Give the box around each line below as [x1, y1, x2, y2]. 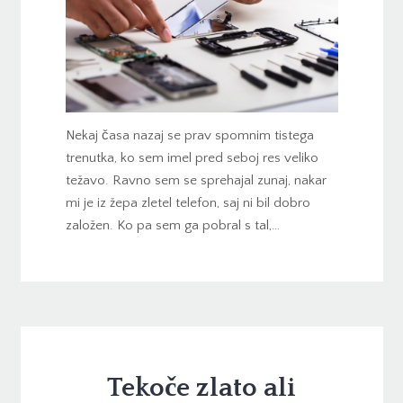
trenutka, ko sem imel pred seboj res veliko [65, 149, 318, 166]
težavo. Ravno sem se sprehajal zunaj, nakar [65, 172, 327, 188]
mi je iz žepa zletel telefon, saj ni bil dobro [65, 194, 310, 210]
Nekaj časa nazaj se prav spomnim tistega [65, 127, 314, 143]
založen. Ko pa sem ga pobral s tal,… [65, 217, 280, 233]
